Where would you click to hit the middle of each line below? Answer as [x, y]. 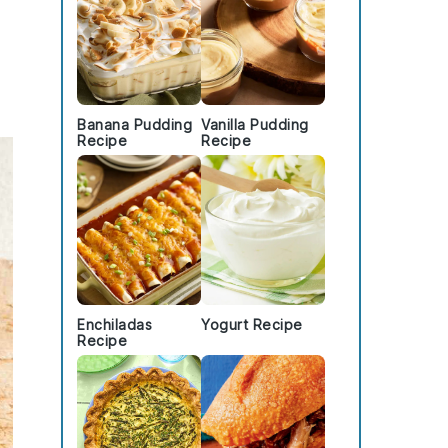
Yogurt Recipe [252, 324]
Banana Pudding [134, 124]
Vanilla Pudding [255, 124]
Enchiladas [114, 324]
